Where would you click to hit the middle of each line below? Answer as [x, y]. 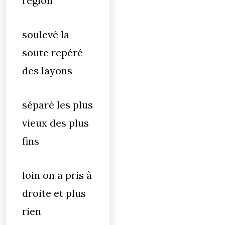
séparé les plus [58, 105]
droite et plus [54, 193]
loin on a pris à [57, 175]
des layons [47, 71]
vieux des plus [55, 123]
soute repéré [52, 52]
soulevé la [46, 34]
